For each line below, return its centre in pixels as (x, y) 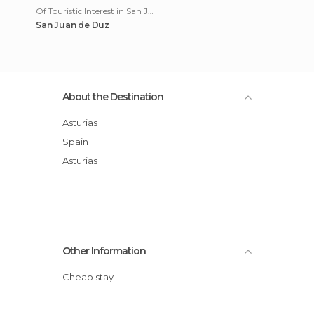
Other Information (104, 251)
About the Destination (113, 97)
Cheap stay (91, 277)
